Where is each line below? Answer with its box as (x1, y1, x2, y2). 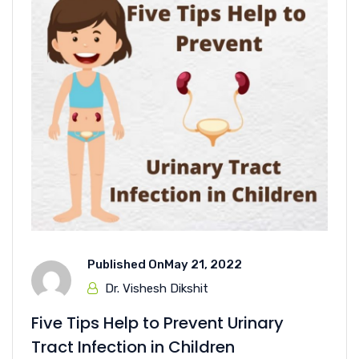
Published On (87, 256, 164, 272)
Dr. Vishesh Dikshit (105, 280, 208, 296)
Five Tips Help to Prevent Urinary (31, 311, 284, 334)
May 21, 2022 (164, 256, 242, 272)
